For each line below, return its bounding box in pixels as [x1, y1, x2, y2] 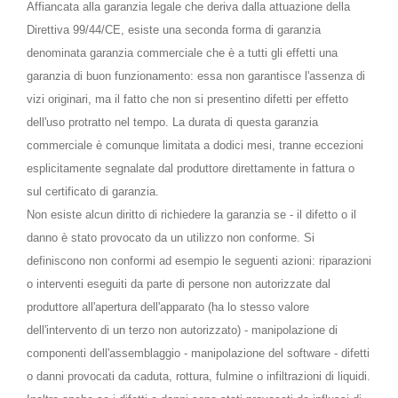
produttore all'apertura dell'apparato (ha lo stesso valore [27, 300, 309, 314]
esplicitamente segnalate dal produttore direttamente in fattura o [27, 162, 354, 175]
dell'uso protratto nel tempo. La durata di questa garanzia [27, 115, 318, 129]
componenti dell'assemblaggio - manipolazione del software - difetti [27, 346, 370, 360]
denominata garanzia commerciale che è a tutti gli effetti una [27, 46, 338, 60]
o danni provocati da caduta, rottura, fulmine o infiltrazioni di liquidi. [27, 370, 370, 383]
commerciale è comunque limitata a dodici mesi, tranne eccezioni [27, 139, 363, 152]
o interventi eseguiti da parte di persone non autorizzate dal [27, 277, 330, 291]
